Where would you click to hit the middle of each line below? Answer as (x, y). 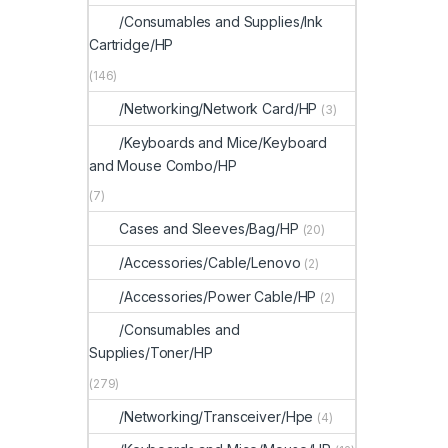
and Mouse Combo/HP (163, 165)
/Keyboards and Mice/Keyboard (223, 142)
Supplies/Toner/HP (151, 353)
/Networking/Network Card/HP (218, 108)
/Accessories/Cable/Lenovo (210, 262)
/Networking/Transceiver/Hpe (216, 416)
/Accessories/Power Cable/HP (218, 296)
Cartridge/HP (131, 45)
